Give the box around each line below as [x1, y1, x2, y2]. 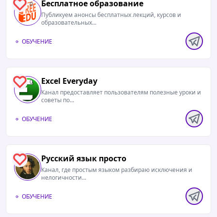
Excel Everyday [41, 76, 97, 86]
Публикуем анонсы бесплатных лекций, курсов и [41, 11, 181, 19]
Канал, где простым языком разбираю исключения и [41, 166, 192, 174]
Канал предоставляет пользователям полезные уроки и [41, 88, 201, 96]
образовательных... [41, 18, 96, 27]
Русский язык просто [41, 153, 126, 164]
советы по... [41, 96, 74, 104]
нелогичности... [41, 173, 86, 182]
